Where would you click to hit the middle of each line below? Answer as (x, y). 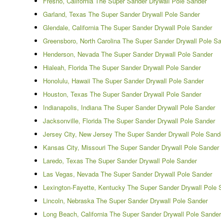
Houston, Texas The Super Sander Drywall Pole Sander (122, 94)
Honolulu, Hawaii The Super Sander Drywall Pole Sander (123, 80)
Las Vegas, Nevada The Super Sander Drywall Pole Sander (128, 174)
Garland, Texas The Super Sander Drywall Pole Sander (121, 14)
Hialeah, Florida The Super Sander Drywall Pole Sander (122, 67)
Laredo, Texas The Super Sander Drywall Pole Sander (120, 160)
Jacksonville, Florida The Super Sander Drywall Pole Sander (129, 120)
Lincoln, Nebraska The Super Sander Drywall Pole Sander (125, 200)
